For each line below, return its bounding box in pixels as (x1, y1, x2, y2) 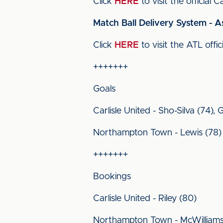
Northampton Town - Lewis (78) (93, 128, 222, 137)
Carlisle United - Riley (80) (93, 194, 197, 203)
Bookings (93, 172, 133, 181)
